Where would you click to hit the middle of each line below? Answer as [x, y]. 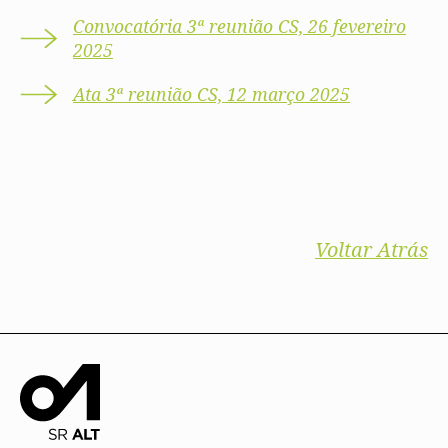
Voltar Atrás [371, 250]
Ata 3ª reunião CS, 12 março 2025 [211, 94]
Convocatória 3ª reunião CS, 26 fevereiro [239, 26]
